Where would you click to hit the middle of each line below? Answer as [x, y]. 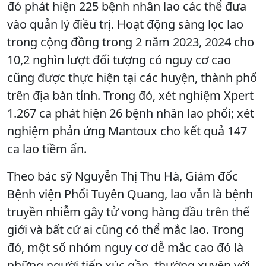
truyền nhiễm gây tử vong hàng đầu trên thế [128, 212]
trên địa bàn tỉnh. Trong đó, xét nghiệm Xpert [130, 96]
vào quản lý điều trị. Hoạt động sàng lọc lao [125, 24]
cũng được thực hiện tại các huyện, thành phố [132, 78]
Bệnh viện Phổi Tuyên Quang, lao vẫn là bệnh [130, 194]
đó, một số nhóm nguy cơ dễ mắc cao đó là [125, 248]
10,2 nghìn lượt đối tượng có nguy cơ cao [119, 60]
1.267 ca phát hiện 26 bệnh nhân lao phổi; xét [131, 113]
